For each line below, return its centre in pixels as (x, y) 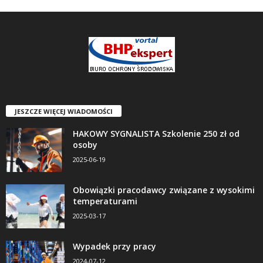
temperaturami (105, 201)
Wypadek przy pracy (114, 246)
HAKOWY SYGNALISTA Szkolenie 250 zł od (156, 133)
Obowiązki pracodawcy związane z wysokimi (164, 190)
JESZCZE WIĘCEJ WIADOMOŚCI (64, 111)
